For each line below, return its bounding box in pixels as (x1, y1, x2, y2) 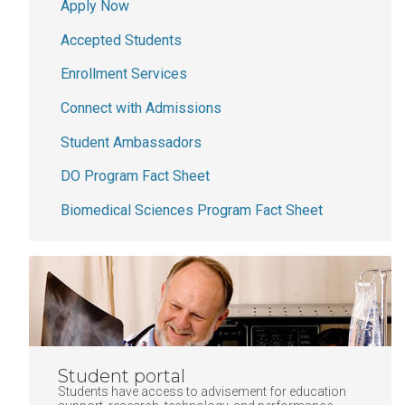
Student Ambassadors (61, 133, 202, 151)
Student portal (58, 364, 185, 387)
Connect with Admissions (61, 99, 221, 117)
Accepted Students (61, 31, 182, 49)
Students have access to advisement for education (58, 383, 346, 399)
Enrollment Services (61, 65, 187, 83)
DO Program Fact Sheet (61, 167, 210, 185)
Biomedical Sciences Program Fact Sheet (61, 201, 323, 219)
